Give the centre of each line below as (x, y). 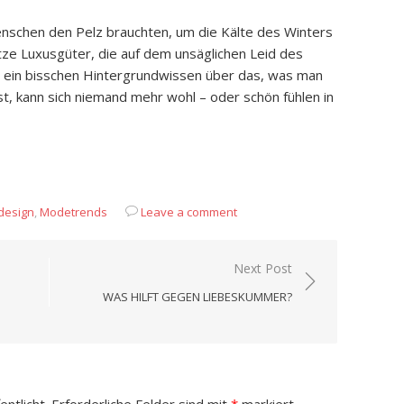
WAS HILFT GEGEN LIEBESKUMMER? (197, 297)
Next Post (263, 268)
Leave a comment (189, 212)
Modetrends (73, 212)
